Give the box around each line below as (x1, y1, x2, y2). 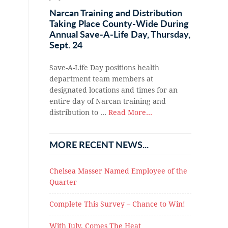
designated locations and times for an (49, 86, 178, 95)
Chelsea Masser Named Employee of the (49, 167, 187, 176)
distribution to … (49, 108, 108, 117)
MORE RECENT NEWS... (49, 138, 149, 151)
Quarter (49, 178, 77, 187)
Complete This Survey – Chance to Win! (49, 200, 185, 209)
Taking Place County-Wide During (49, 17, 189, 30)
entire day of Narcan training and (49, 97, 166, 106)
